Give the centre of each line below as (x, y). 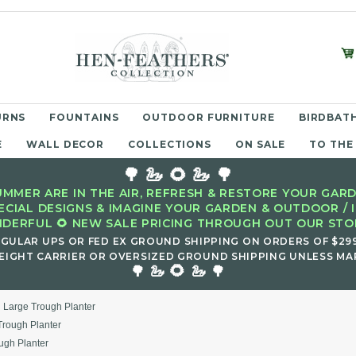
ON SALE (261, 144)
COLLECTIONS (170, 144)
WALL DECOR (66, 144)
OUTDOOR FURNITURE (209, 117)
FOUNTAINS (84, 117)
